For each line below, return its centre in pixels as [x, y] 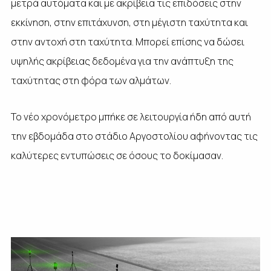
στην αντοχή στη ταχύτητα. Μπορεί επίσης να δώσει [127, 41]
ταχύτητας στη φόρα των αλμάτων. [91, 80]
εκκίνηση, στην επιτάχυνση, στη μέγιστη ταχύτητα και [129, 22]
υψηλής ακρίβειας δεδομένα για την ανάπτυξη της [122, 61]
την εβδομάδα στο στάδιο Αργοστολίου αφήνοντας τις [134, 136]
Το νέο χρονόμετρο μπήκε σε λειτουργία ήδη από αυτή [131, 116]
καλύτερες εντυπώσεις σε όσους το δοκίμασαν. [117, 155]
